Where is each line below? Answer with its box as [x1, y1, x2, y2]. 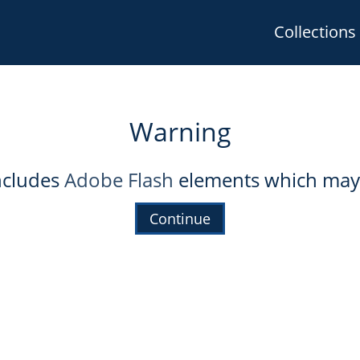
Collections [274, 21, 356, 43]
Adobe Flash [63, 166, 174, 193]
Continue [149, 208, 211, 228]
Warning [129, 114, 231, 149]
